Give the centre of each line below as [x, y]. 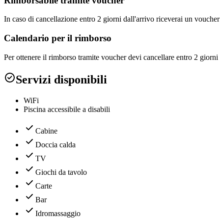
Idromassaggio [58, 213]
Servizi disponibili [61, 79]
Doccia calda [55, 144]
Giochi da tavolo [61, 172]
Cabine [46, 131]
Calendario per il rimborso [58, 38]
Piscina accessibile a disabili [67, 109]
